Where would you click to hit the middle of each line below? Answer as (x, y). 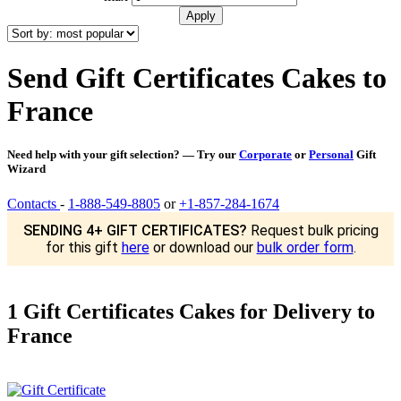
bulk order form (305, 248)
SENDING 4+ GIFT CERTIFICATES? (135, 231)
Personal (331, 154)
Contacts (32, 204)
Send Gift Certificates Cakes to (197, 77)
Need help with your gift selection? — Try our (123, 154)
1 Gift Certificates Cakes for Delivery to (191, 311)
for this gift (83, 248)
